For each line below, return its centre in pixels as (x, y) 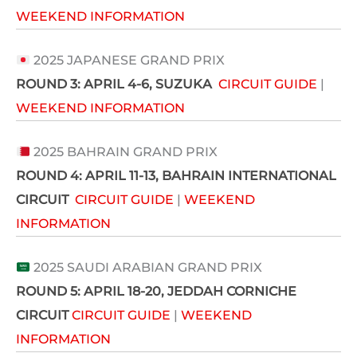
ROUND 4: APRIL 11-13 (86, 176)
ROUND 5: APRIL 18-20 (88, 292)
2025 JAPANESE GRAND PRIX (128, 61)
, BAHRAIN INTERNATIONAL (246, 176)
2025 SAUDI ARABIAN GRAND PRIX (147, 268)
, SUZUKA (180, 84)
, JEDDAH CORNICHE (229, 292)
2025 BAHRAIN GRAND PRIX (124, 152)
